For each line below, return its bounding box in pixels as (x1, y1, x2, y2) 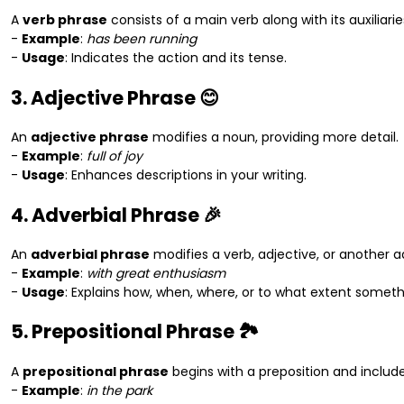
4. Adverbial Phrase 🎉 (11, 201, 222, 228)
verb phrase (23, 11, 107, 30)
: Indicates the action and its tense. (65, 49, 287, 68)
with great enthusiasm (87, 264, 225, 283)
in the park (87, 381, 152, 399)
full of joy (87, 147, 142, 166)
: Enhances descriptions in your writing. (65, 166, 307, 185)
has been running (87, 30, 197, 49)
